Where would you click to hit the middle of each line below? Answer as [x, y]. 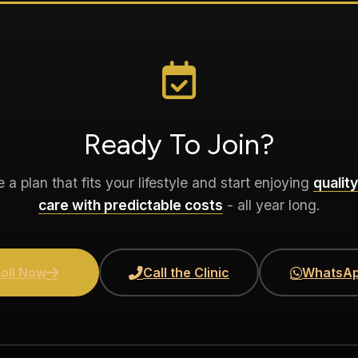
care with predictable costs [130, 205]
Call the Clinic [186, 273]
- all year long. [271, 205]
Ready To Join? [179, 145]
